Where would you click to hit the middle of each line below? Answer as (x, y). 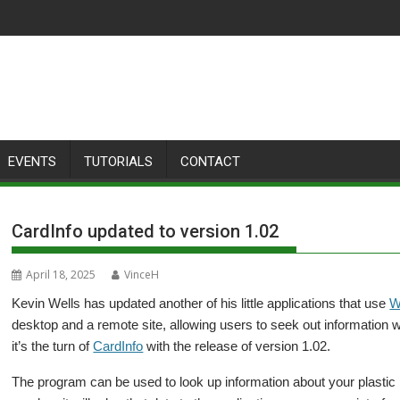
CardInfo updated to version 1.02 (146, 231)
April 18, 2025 (61, 275)
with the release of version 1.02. (237, 346)
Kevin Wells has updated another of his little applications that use (201, 303)
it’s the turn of (53, 346)
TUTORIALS (118, 162)
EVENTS (32, 162)
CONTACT (210, 162)
